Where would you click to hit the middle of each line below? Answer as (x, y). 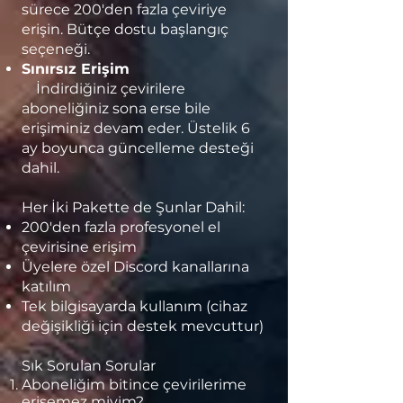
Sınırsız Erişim (76, 69)
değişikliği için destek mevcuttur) (143, 326)
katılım (46, 287)
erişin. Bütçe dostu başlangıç (125, 29)
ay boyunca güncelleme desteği (138, 148)
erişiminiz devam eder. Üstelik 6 (136, 128)
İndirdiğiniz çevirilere (103, 89)
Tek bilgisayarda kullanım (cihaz (134, 306)
